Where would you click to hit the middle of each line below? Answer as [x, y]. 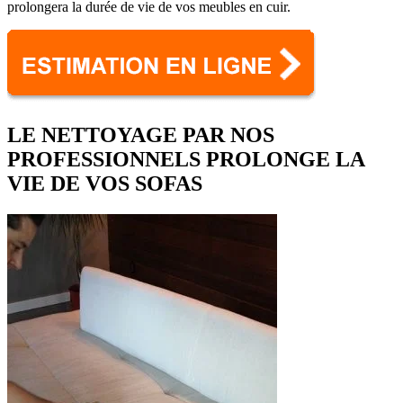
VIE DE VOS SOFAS [105, 184]
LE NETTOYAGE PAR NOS [141, 135]
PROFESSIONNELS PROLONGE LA [186, 160]
